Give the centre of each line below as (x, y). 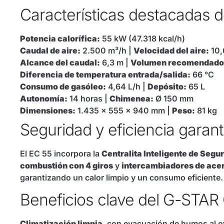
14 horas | (88, 98)
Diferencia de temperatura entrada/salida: (105, 74)
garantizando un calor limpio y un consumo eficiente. (121, 177)
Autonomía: (44, 98)
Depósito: (167, 86)
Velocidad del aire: (171, 50)
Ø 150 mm (173, 98)
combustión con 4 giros (66, 165)
